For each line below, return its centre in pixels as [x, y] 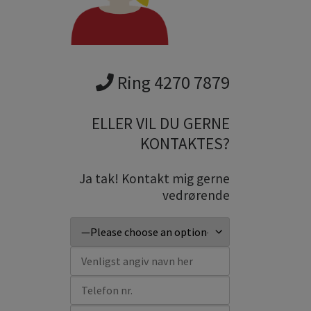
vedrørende [196, 195]
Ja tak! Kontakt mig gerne [154, 179]
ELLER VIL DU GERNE [161, 124]
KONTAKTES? [185, 144]
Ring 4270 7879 [172, 83]
